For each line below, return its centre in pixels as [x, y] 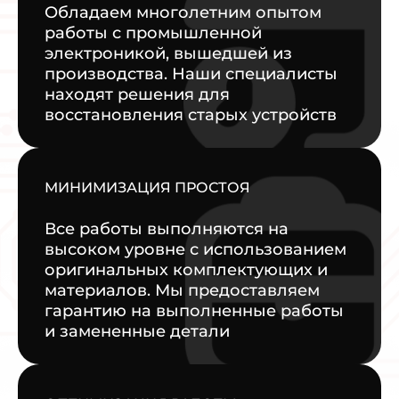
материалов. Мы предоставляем [182, 291]
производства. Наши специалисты [191, 74]
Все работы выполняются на [167, 229]
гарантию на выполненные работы [194, 311]
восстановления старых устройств [191, 115]
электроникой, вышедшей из [168, 54]
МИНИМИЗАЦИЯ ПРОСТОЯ [147, 188]
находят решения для [137, 95]
